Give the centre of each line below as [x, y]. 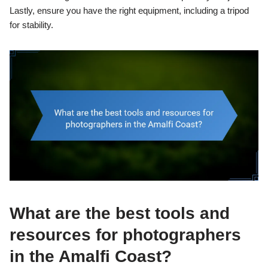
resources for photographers [125, 235]
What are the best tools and [120, 214]
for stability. [31, 25]
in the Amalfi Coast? [91, 257]
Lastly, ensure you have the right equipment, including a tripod [129, 10]
